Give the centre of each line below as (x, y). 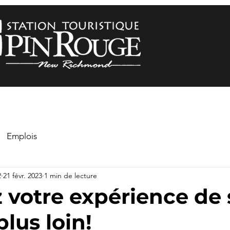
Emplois (22, 136)
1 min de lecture (71, 175)
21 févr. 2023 (23, 175)
